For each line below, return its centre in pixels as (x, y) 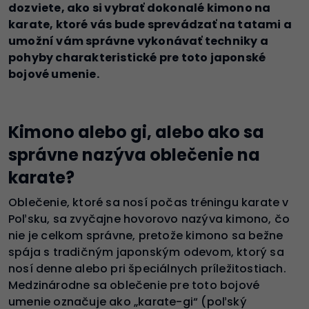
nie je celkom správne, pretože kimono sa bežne (146, 236)
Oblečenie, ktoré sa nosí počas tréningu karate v (149, 203)
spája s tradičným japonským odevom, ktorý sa (146, 252)
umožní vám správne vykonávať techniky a (138, 41)
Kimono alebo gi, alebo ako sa (136, 132)
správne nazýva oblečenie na (134, 155)
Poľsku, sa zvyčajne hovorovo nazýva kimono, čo (149, 219)
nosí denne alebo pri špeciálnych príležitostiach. (147, 269)
